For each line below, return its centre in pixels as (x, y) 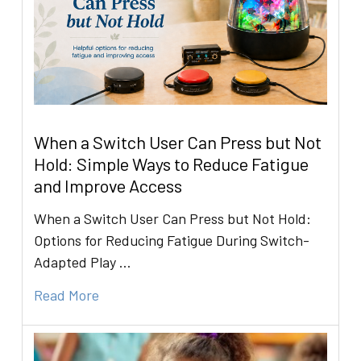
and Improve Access (108, 185)
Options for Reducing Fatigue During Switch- (172, 240)
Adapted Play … (83, 261)
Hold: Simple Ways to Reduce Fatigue (172, 163)
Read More (67, 295)
